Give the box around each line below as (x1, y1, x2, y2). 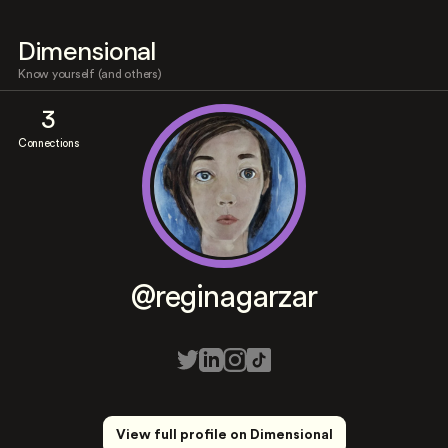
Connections (18, 138, 79, 149)
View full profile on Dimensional (115, 428, 333, 442)
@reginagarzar (131, 282, 317, 313)
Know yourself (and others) (18, 68, 162, 80)
